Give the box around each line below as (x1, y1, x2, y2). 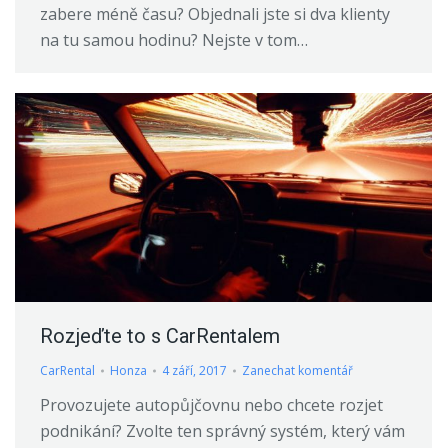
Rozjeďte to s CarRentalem (40, 324, 280, 349)
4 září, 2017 (162, 362, 227, 380)
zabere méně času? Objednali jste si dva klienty (40, 3, 390, 26)
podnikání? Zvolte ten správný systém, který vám (40, 420, 405, 443)
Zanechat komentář (242, 362, 353, 380)
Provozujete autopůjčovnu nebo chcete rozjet (40, 394, 383, 417)
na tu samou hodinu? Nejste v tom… (40, 29, 308, 52)
